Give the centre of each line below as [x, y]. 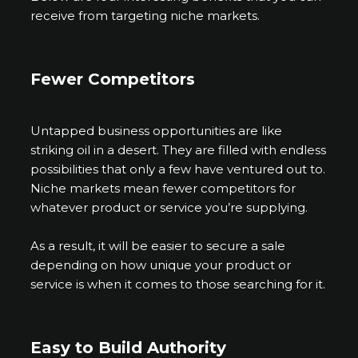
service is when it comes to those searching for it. [178, 284]
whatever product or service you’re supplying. [169, 207]
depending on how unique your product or [161, 265]
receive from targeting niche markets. [147, 15]
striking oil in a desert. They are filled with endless [179, 149]
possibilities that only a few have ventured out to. [178, 169]
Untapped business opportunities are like [157, 130]
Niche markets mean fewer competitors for [163, 188]
